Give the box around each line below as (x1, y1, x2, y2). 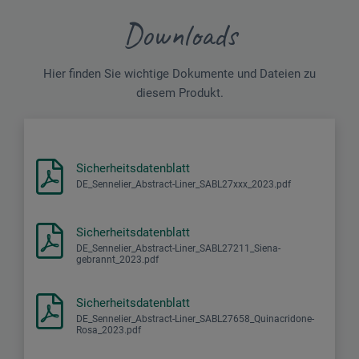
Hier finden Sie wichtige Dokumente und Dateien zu (43, 66, 316, 81)
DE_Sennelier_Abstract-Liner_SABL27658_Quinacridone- (76, 313, 314, 325)
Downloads (122, 14, 237, 55)
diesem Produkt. (135, 85, 224, 100)
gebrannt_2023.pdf (76, 253, 159, 265)
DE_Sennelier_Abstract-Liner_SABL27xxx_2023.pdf (76, 178, 291, 190)
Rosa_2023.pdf (76, 324, 141, 336)
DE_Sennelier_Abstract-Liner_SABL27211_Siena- (76, 242, 280, 254)
